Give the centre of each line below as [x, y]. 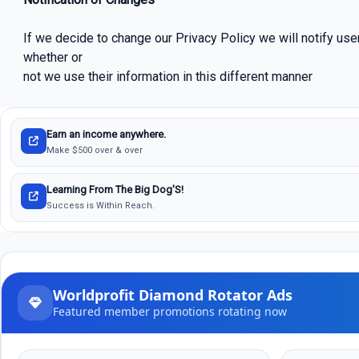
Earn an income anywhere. [106, 135]
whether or [52, 58]
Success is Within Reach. [101, 206]
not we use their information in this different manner [167, 77]
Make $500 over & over [95, 151]
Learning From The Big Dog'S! [115, 190]
